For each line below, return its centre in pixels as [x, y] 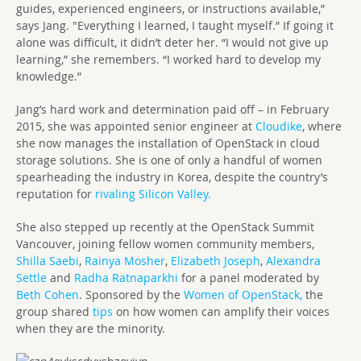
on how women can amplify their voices [221, 312]
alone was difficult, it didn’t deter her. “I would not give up [172, 43]
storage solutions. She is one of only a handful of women [169, 160]
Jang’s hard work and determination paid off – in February [172, 110]
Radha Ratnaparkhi [126, 278]
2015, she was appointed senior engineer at [136, 127]
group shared [54, 312]
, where [322, 127]
